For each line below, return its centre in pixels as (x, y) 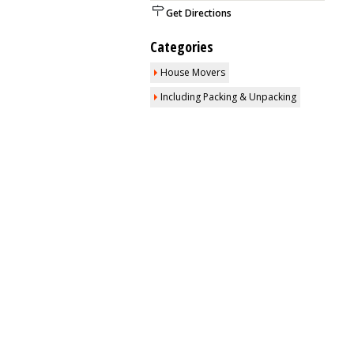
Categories (182, 47)
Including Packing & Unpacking (228, 97)
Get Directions (199, 13)
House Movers (193, 72)
